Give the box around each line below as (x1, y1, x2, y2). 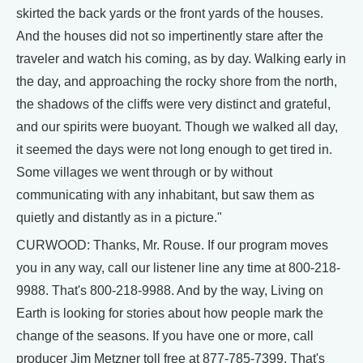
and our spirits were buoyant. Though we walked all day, (16, 120, 338, 134)
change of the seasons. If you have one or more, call (16, 329, 314, 343)
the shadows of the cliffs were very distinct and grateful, (16, 97, 331, 111)
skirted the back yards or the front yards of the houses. (16, 6, 323, 20)
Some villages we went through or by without (16, 165, 272, 179)
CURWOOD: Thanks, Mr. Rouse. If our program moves (16, 238, 328, 252)
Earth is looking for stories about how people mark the (16, 306, 323, 320)
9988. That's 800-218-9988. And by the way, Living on (16, 284, 323, 297)
